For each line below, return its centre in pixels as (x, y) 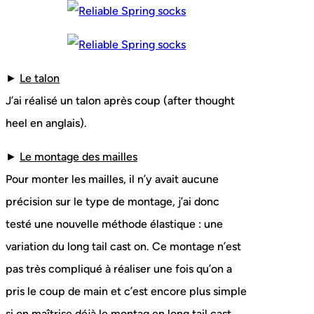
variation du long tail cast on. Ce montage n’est (123, 247)
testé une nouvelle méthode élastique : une (114, 224)
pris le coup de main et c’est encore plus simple (126, 292)
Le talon (40, 78)
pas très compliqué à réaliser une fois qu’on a (119, 269)
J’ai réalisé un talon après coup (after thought (120, 101)
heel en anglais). (46, 123)
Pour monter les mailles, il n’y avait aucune (112, 179)
